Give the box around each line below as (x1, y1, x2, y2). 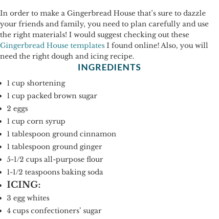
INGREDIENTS (78, 62, 141, 72)
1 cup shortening (7, 79, 65, 88)
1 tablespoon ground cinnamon (7, 130, 116, 138)
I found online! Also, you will (105, 41, 208, 50)
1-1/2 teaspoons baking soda (7, 168, 103, 176)
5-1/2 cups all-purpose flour (7, 155, 103, 164)
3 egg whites (7, 194, 49, 202)
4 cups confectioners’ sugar (7, 206, 102, 215)
